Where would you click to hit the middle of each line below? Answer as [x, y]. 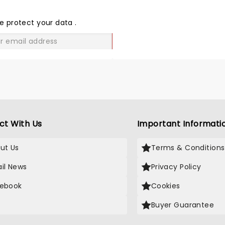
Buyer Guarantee [183, 205]
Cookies [165, 186]
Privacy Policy [176, 167]
